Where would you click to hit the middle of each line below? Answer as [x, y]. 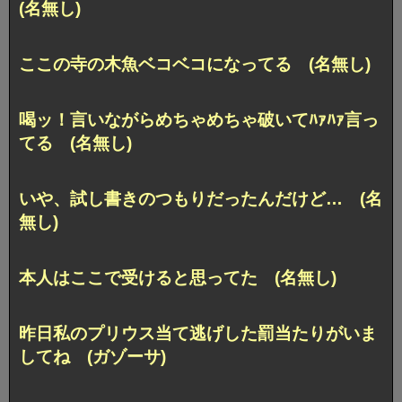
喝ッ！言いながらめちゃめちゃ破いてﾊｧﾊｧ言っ [199, 119]
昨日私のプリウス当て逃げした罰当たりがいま [198, 333]
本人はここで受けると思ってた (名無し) [178, 277]
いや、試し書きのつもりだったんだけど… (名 [201, 198]
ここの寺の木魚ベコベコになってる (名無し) [195, 64]
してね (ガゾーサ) [92, 356]
